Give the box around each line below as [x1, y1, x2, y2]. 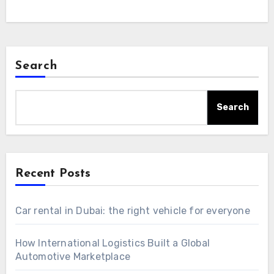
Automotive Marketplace [15, 250, 130, 262]
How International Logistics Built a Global [15, 237, 210, 249]
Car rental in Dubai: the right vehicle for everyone [15, 204, 250, 217]
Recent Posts [15, 167, 91, 180]
